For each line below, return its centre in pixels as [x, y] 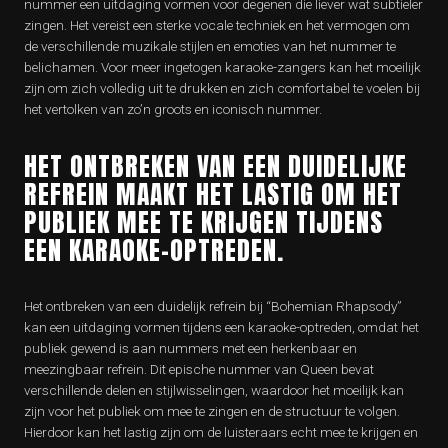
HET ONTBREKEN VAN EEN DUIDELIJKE [215, 166]
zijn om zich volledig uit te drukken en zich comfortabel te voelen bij [222, 88]
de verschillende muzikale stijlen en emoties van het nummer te [210, 46]
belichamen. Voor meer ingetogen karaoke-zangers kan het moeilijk [222, 67]
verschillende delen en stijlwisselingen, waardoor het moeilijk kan [214, 390]
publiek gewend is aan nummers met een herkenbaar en [190, 348]
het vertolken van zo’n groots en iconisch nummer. [173, 109]
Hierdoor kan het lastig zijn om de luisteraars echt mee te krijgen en [221, 432]
